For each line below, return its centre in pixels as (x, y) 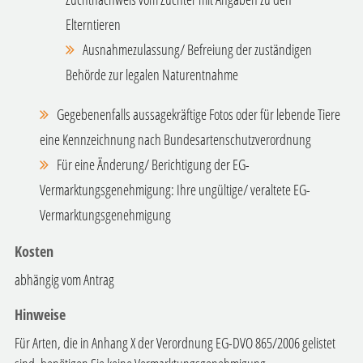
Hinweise (40, 314)
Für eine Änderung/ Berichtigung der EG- (153, 164)
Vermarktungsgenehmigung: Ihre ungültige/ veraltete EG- (175, 189)
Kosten (34, 252)
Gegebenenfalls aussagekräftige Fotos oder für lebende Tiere (198, 114)
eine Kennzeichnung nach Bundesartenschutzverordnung (176, 139)
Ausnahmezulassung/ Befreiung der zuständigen (197, 50)
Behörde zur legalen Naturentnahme (152, 75)
